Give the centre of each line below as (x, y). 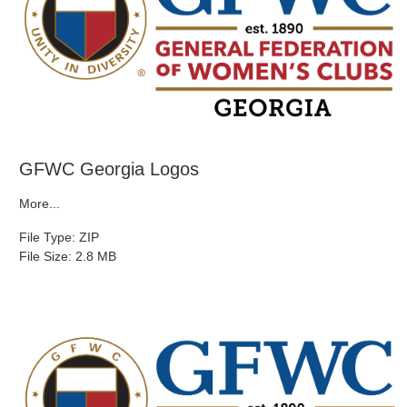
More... (40, 204)
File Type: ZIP (59, 238)
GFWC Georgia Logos (109, 169)
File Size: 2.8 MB (68, 257)
